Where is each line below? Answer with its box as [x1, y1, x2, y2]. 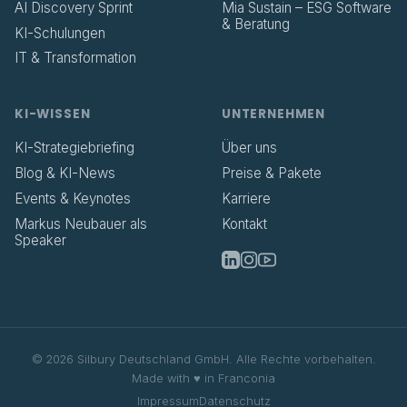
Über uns [222, 139, 277, 157]
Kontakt [222, 214, 267, 233]
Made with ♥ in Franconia [132, 372, 275, 386]
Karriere [222, 189, 271, 207]
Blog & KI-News [15, 164, 115, 182]
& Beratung [222, 15, 290, 33]
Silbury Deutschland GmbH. [73, 352, 236, 367]
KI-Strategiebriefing [15, 139, 134, 157]
